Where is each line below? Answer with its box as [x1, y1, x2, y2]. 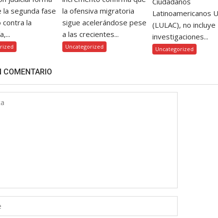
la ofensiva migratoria [62, 6, 134, 16]
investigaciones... [152, 32, 208, 42]
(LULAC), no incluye [152, 20, 216, 30]
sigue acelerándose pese [62, 18, 146, 28]
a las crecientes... [62, 29, 119, 39]
